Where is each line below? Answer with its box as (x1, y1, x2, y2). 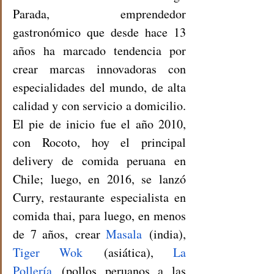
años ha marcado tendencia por (13, 42, 186, 59)
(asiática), (83, 243, 174, 261)
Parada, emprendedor (13, 5, 186, 22)
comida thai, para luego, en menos (13, 207, 186, 224)
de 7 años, (13, 225, 68, 242)
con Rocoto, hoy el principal (13, 133, 186, 150)
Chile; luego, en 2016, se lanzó (13, 170, 186, 187)
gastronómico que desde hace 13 (13, 23, 186, 40)
